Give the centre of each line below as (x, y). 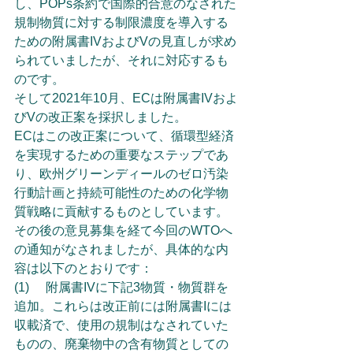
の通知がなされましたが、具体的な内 (121, 249)
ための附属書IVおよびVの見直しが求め (125, 41)
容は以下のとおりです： (84, 268)
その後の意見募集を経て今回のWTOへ (123, 230)
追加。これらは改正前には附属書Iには (123, 306)
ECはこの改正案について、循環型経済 (124, 136)
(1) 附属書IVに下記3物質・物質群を (22, 287)
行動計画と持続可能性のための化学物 (121, 193)
